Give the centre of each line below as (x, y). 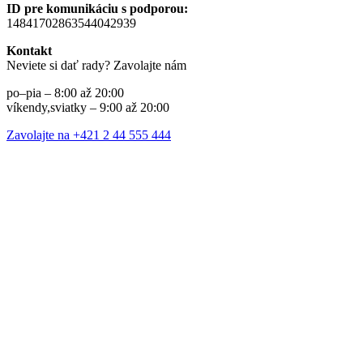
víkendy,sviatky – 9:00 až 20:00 (88, 108)
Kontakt (29, 51)
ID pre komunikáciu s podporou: (97, 9)
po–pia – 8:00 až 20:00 (65, 93)
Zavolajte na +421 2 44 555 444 (89, 135)
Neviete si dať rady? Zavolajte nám (96, 66)
